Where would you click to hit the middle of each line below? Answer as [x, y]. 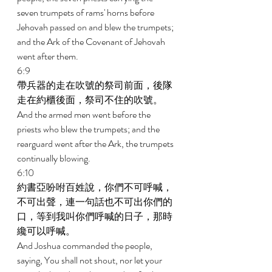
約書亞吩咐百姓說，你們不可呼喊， [95, 187]
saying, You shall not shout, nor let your [90, 260]
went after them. [49, 56]
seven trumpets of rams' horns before [87, 12]
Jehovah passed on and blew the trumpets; [96, 27]
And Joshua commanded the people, [86, 246]
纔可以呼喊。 [47, 231]
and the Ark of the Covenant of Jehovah [92, 42]
